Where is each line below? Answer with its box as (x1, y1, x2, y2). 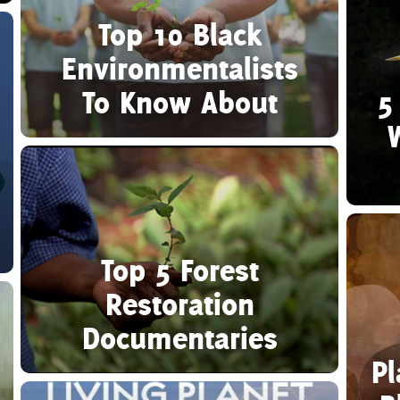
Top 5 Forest (100, 250, 259, 289)
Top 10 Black (97, 14, 262, 54)
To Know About (81, 82, 278, 121)
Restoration (104, 284, 254, 323)
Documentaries (81, 318, 278, 357)
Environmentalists (61, 48, 298, 87)
